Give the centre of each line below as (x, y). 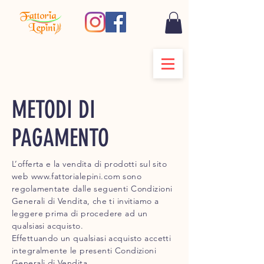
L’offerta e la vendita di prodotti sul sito (90, 164)
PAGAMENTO (60, 138)
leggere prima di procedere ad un (80, 214)
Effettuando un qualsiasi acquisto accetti (92, 238)
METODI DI (54, 110)
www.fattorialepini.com (75, 176)
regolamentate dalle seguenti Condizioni (92, 189)
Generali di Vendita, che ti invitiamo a (85, 201)
